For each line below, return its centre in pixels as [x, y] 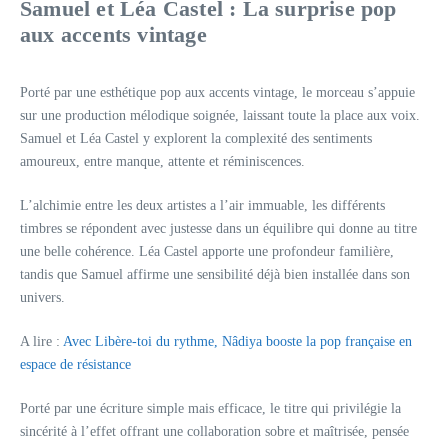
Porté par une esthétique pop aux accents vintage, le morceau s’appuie [217, 92]
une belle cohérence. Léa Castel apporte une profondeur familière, [207, 251]
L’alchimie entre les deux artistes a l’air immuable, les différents [202, 205]
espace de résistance [75, 364]
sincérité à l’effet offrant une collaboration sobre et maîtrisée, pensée [214, 431]
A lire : [41, 341]
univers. [42, 297]
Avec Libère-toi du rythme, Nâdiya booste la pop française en [237, 341]
